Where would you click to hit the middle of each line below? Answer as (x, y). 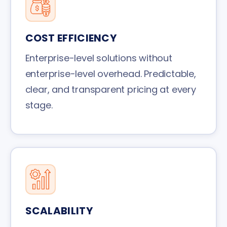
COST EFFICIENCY (71, 38)
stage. (39, 105)
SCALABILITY (59, 211)
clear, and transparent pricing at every (110, 89)
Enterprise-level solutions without (99, 58)
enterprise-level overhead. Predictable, (110, 73)
